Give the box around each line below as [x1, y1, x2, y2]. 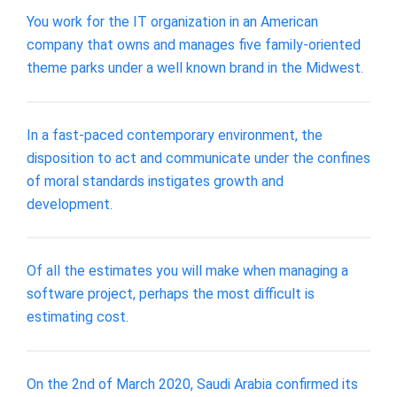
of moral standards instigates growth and [27, 172, 284, 190]
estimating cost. [27, 308, 128, 326]
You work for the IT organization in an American [27, 12, 318, 30]
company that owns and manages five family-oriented [27, 35, 361, 53]
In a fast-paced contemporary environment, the [27, 126, 323, 144]
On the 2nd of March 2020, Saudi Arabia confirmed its [27, 375, 358, 393]
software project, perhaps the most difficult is [27, 285, 315, 303]
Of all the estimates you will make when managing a [27, 262, 348, 280]
